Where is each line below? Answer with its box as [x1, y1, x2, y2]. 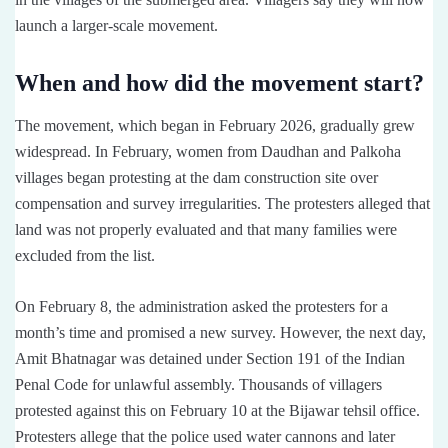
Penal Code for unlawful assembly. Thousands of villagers [15, 375, 382, 393]
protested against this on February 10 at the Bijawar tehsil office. [15, 401, 420, 419]
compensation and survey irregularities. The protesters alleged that [15, 194, 430, 212]
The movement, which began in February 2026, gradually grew [15, 116, 415, 134]
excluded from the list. [15, 246, 155, 264]
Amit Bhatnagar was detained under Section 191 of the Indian [15, 349, 405, 367]
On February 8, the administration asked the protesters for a [15, 297, 388, 315]
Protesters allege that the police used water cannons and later [15, 427, 395, 445]
